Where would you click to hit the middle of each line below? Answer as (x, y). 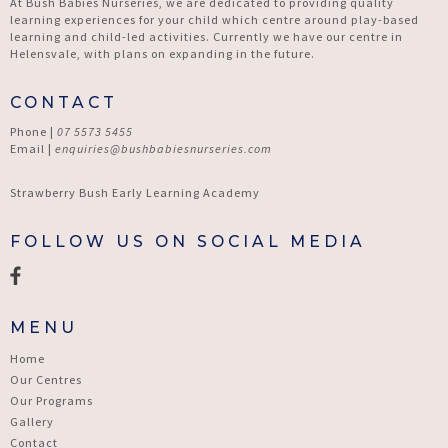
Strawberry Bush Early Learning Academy (135, 192)
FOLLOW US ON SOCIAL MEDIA (188, 241)
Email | (33, 148)
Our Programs (52, 400)
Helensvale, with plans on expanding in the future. (163, 53)
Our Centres (46, 379)
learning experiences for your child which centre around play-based (215, 19)
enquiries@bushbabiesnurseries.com (164, 148)
